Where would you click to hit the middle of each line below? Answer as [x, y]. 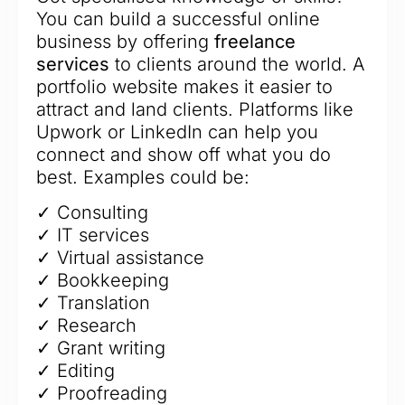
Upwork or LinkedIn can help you [177, 132]
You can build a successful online [178, 19]
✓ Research [86, 326]
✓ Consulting [92, 213]
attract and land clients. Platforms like [195, 109]
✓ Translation [93, 303]
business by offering [125, 41]
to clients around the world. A [237, 64]
